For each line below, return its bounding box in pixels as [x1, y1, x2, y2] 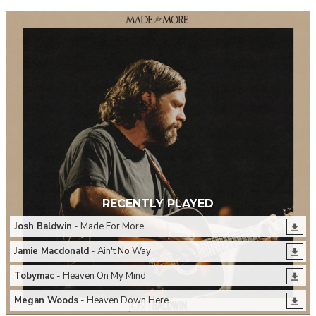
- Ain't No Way [88, 245, 151, 258]
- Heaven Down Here [78, 294, 169, 308]
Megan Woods [13, 294, 78, 308]
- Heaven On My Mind [54, 269, 146, 283]
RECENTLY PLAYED [102, 197, 214, 211]
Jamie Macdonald [13, 245, 89, 258]
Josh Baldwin [13, 220, 72, 233]
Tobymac [13, 269, 54, 283]
